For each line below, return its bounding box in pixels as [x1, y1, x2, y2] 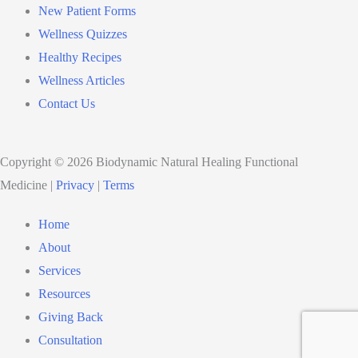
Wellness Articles [38, 74, 125, 87]
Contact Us [38, 97, 95, 110]
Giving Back [38, 310, 103, 324]
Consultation [38, 333, 102, 347]
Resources [38, 287, 90, 300]
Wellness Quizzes [38, 27, 127, 41]
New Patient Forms [38, 4, 136, 18]
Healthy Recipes [38, 50, 121, 64]
